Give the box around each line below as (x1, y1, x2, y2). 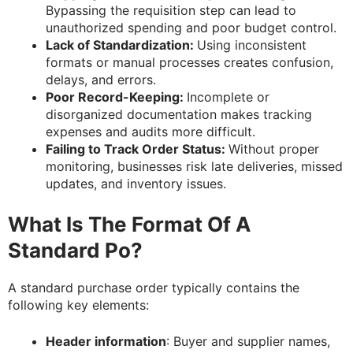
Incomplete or (187, 89, 269, 106)
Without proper (229, 141, 319, 158)
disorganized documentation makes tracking (46, 106, 312, 123)
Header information (46, 333, 166, 350)
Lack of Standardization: (46, 37, 197, 54)
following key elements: (8, 297, 149, 314)
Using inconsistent (197, 37, 307, 54)
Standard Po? (8, 238, 143, 263)
